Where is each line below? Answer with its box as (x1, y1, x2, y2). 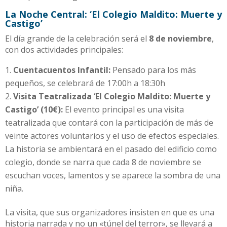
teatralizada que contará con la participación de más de (5, 117, 213, 128)
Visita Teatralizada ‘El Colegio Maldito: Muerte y (13, 90, 210, 102)
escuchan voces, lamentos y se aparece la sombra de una (5, 169, 220, 181)
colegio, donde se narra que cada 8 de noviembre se (5, 156, 201, 168)
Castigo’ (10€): (5, 103, 63, 115)
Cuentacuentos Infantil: (13, 64, 110, 75)
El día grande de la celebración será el (5, 32, 149, 44)
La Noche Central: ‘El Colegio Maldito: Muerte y (5, 8, 222, 20)
